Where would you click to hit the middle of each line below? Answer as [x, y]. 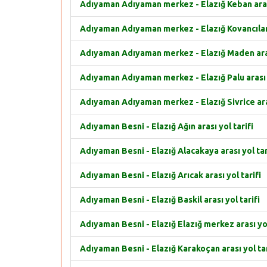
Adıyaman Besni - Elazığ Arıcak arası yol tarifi [170, 175]
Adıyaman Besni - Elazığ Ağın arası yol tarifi [167, 126]
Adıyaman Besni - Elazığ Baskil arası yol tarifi [170, 200]
